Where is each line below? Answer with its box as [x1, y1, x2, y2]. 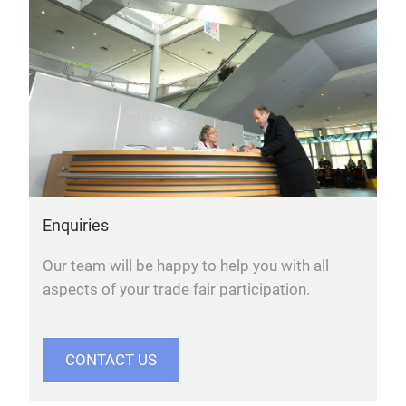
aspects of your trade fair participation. [43, 280, 310, 298]
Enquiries [43, 215, 109, 235]
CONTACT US [64, 351, 157, 369]
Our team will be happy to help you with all [43, 256, 329, 275]
